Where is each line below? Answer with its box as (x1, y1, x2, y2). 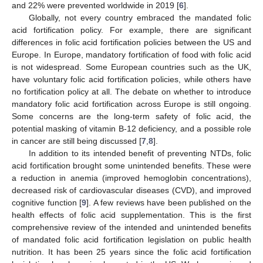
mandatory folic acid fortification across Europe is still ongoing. (12, 99, 251, 109)
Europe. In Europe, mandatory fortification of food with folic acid (12, 49, 251, 59)
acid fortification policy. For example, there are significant (12, 25, 251, 35)
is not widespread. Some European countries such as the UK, (12, 62, 251, 72)
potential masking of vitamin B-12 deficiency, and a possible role (12, 123, 251, 133)
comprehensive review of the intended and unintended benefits (12, 222, 251, 232)
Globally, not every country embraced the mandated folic (28, 12, 251, 22)
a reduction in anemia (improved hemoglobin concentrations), (12, 173, 251, 183)
